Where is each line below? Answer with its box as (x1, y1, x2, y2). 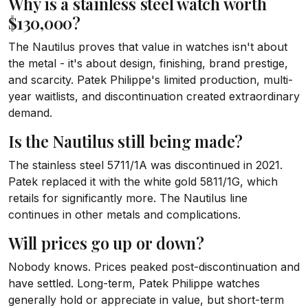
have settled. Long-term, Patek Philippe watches (8, 276, 260, 290)
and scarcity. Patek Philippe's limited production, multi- (8, 73, 293, 87)
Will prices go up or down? (8, 232, 204, 254)
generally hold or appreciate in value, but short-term (8, 293, 284, 307)
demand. (8, 106, 52, 120)
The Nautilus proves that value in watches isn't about (8, 40, 287, 54)
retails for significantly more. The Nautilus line (8, 191, 247, 205)
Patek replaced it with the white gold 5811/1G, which (8, 175, 278, 188)
